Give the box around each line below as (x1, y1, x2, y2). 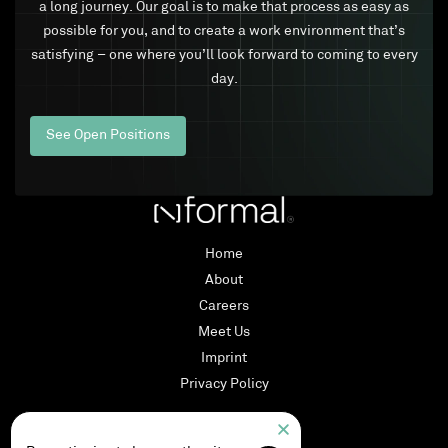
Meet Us (198, 325, 250, 341)
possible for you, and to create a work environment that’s (43, 24, 405, 40)
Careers (199, 299, 249, 315)
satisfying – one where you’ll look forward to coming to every (30, 48, 418, 64)
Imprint (201, 351, 247, 367)
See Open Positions (46, 128, 170, 144)
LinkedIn (37, 424, 94, 440)
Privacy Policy (179, 377, 269, 393)
